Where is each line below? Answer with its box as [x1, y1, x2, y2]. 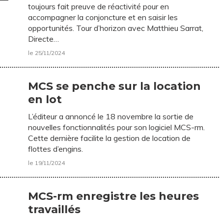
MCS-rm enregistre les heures [28, 190, 199, 203]
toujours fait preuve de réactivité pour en [28, 1, 169, 12]
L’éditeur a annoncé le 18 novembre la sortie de [28, 111, 194, 122]
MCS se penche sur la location [28, 80, 201, 93]
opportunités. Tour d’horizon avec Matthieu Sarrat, [28, 23, 204, 33]
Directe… [28, 34, 59, 44]
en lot [28, 93, 62, 107]
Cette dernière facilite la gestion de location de [28, 133, 191, 143]
